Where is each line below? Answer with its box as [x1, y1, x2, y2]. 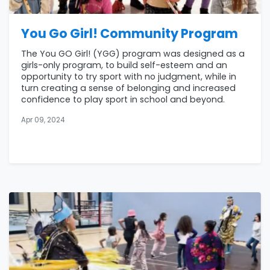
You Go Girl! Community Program [21, 25, 238, 43]
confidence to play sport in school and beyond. [21, 93, 225, 106]
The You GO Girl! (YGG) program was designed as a [21, 48, 245, 60]
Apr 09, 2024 [21, 115, 64, 125]
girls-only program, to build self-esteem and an [21, 59, 227, 72]
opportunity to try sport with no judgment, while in [21, 71, 236, 83]
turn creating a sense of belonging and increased [21, 82, 236, 95]
